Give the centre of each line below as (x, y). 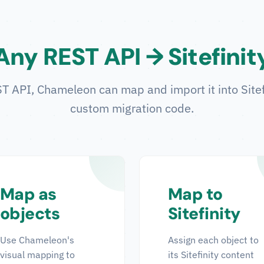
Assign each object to (213, 240)
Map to (195, 194)
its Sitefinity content (211, 255)
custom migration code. (132, 108)
